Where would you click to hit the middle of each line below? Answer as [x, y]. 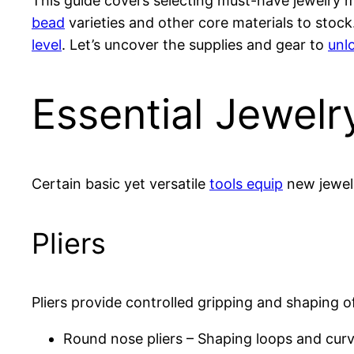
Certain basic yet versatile [121, 184]
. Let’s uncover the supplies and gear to [195, 45]
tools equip [246, 184]
